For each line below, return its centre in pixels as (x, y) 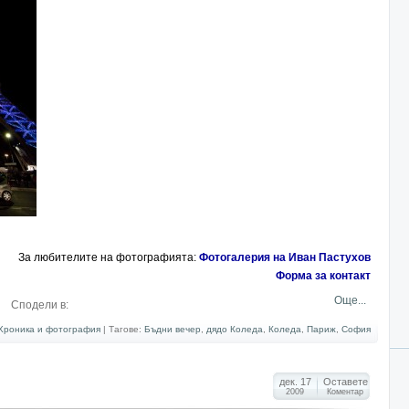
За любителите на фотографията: (109, 257)
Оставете (345, 382)
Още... (349, 300)
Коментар (345, 392)
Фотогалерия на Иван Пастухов (285, 257)
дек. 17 (295, 382)
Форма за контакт (323, 276)
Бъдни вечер (173, 329)
